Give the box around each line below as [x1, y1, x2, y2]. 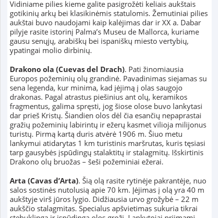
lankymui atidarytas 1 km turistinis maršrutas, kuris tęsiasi [9, 138, 205, 148]
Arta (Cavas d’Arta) [9, 176, 78, 186]
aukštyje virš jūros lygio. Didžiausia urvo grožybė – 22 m [9, 194, 199, 204]
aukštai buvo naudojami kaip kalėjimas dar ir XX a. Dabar [9, 18, 201, 28]
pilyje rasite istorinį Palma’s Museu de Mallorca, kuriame [9, 27, 199, 37]
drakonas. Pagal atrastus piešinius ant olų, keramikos [9, 92, 187, 102]
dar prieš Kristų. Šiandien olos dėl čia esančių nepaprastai [9, 110, 201, 121]
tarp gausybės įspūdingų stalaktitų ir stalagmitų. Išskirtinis [9, 147, 203, 158]
